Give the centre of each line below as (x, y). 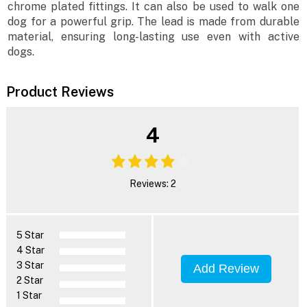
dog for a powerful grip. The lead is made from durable (153, 22)
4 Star (30, 250)
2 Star (29, 280)
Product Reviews (60, 91)
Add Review (226, 268)
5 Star (30, 235)
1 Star (29, 295)
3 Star (30, 265)
